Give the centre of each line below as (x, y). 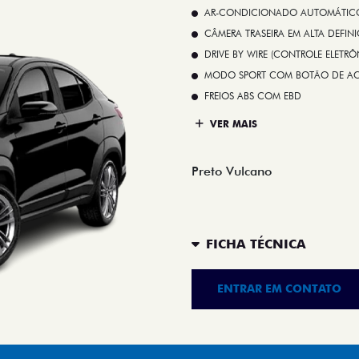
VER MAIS (232, 124)
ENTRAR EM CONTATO (279, 289)
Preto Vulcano (232, 171)
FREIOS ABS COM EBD (253, 95)
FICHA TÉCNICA (256, 244)
